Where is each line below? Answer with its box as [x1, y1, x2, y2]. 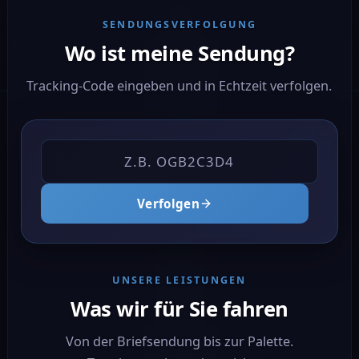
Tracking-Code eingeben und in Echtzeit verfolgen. [26, 76, 333, 95]
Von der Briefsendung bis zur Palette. [65, 333, 293, 351]
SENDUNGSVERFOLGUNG [102, 17, 257, 31]
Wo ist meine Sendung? [64, 38, 295, 67]
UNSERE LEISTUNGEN [112, 273, 247, 288]
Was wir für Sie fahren [71, 295, 288, 324]
